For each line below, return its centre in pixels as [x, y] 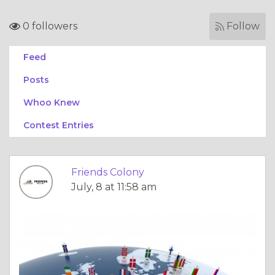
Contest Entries [59, 125]
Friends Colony [108, 172]
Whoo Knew [52, 103]
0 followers [49, 26]
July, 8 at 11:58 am [114, 187]
